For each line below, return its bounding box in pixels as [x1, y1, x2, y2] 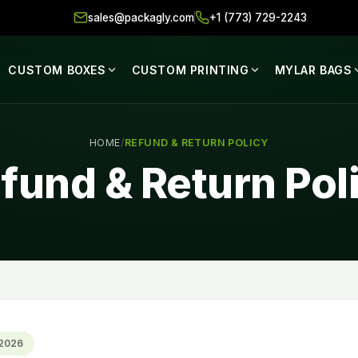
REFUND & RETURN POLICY [125, 137, 268, 149]
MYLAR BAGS [274, 62, 352, 77]
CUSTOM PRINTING [131, 62, 249, 77]
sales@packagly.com [88, 11, 195, 24]
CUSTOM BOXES [8, 62, 106, 77]
